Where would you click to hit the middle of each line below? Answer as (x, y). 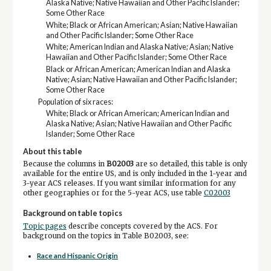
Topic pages (44, 226)
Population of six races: (75, 102)
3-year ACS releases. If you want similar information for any (129, 184)
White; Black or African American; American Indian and (137, 114)
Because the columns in (64, 164)
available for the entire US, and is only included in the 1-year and (135, 174)
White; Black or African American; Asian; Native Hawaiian (142, 25)
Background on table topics (72, 213)
